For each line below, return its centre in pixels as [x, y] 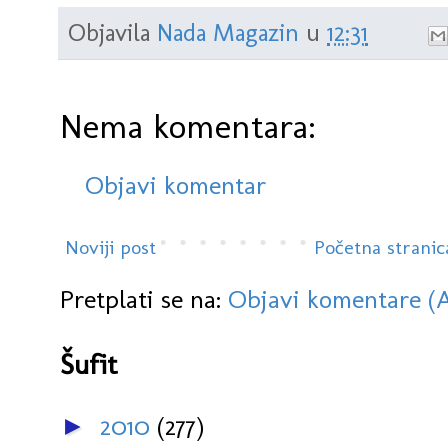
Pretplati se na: [144, 299]
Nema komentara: [188, 126]
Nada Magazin [228, 32]
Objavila [112, 32]
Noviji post [110, 247]
